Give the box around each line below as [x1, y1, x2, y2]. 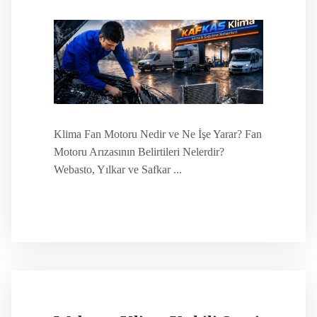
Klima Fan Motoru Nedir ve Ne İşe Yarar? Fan [53, 127, 262, 140]
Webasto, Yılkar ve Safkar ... [53, 163, 182, 175]
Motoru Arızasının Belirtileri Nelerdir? [53, 145, 224, 158]
